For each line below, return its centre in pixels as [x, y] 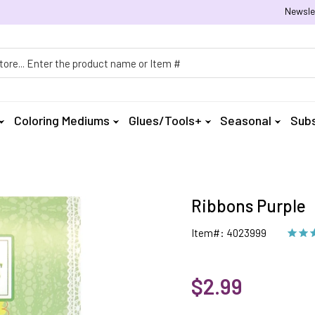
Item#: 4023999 [229, 233]
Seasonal [246, 120]
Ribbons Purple [248, 206]
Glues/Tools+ [165, 120]
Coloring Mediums [62, 120]
